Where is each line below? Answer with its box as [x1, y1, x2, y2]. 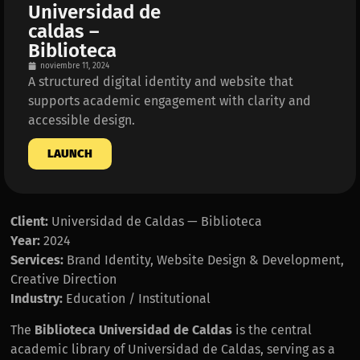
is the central [232, 321, 313, 337]
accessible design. [28, 112, 135, 128]
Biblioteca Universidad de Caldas [35, 321, 233, 337]
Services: [10, 252, 64, 268]
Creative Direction [10, 272, 117, 288]
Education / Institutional [63, 291, 211, 307]
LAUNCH [47, 145, 92, 161]
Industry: [10, 291, 63, 307]
